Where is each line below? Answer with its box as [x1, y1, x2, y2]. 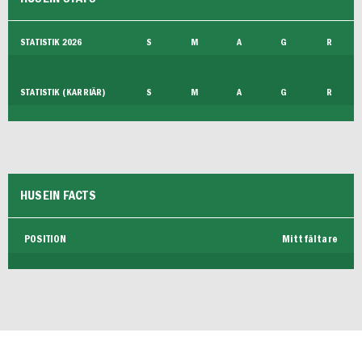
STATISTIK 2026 [20, 37, 82, 47]
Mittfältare [281, 234, 338, 245]
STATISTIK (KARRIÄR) [20, 87, 106, 97]
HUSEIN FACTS [20, 189, 96, 202]
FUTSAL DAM [28, 15, 97, 27]
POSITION [24, 234, 67, 245]
